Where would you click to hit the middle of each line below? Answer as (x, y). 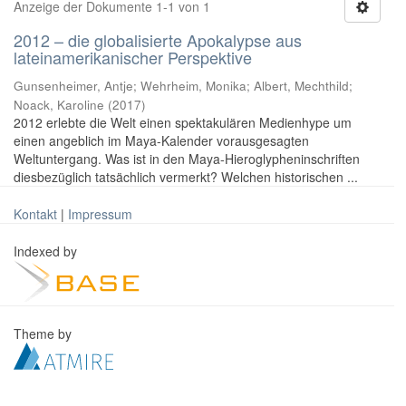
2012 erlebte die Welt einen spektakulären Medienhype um (183, 122)
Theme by (44, 333)
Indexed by (47, 251)
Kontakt (35, 214)
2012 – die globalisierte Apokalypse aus (158, 40)
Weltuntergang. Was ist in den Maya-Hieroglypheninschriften (187, 159)
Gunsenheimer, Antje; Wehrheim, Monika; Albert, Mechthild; (183, 86)
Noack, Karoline (59, 105)
